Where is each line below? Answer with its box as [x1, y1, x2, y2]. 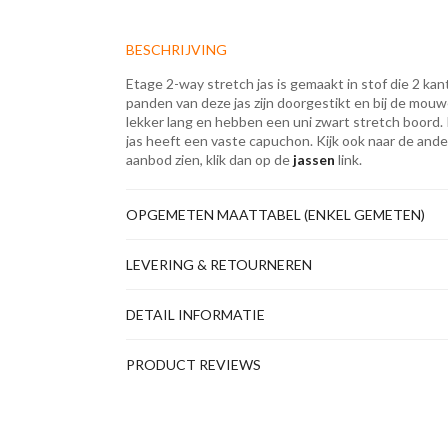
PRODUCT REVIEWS [126, 356, 262, 373]
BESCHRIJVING [126, 41, 228, 58]
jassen [293, 151, 336, 168]
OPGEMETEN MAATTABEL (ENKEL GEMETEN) [126, 206, 426, 223]
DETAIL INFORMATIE [126, 306, 266, 323]
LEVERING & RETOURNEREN [126, 256, 313, 273]
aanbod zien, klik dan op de [126, 151, 291, 168]
